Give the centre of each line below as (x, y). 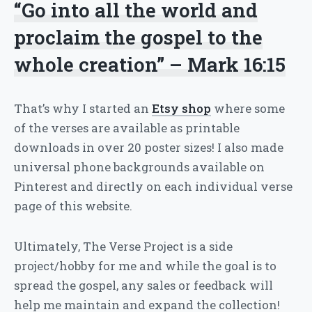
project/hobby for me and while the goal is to (145, 265)
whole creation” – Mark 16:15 (150, 64)
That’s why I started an (83, 108)
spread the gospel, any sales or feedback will (143, 285)
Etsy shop (181, 108)
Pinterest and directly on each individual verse (153, 186)
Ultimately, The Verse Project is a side (123, 246)
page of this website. (73, 205)
